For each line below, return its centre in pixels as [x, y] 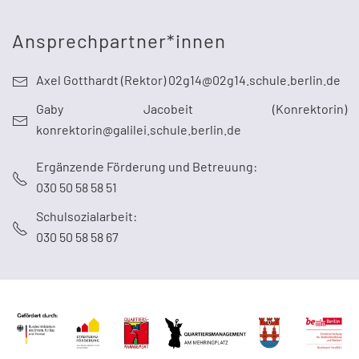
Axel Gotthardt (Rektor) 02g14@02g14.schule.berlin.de [188, 79]
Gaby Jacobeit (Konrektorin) [192, 108]
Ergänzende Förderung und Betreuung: [147, 166]
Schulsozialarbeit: [88, 216]
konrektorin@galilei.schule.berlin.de [139, 129]
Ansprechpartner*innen [119, 40]
